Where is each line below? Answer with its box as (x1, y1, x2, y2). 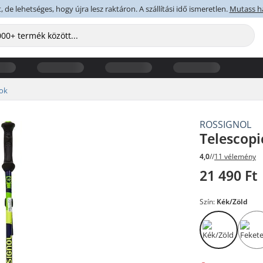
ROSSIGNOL (200, 117, 252, 131)
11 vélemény (214, 151, 257, 162)
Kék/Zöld (217, 197, 248, 207)
